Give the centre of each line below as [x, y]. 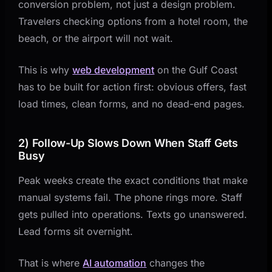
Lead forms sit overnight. [76, 231]
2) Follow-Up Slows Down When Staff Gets [128, 143]
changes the [176, 263]
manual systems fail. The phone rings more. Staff [131, 197]
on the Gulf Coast [196, 70]
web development [114, 70]
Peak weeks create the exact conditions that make [133, 180]
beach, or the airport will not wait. [96, 38]
